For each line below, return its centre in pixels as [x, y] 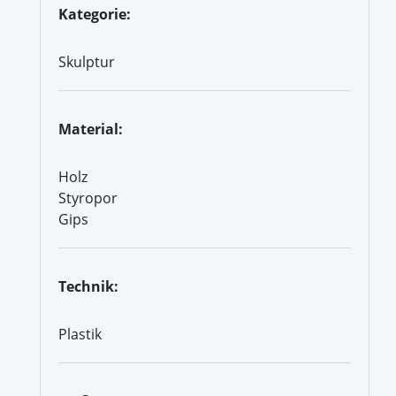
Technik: [88, 286]
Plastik [80, 334]
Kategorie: [95, 14]
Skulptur [87, 61]
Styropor [88, 198]
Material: [91, 129]
